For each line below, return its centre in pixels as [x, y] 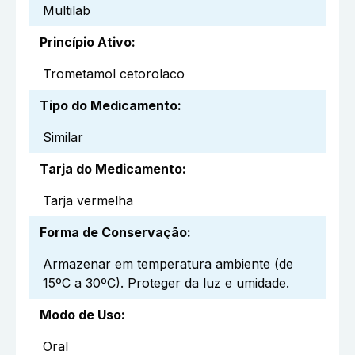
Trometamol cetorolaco [114, 74]
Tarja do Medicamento [111, 169]
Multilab [67, 11]
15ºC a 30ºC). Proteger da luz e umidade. [166, 283]
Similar [63, 137]
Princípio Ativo [86, 42]
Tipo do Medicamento [109, 106]
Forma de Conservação [113, 233]
